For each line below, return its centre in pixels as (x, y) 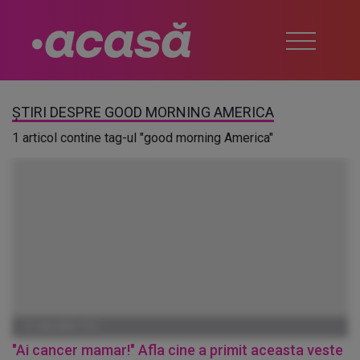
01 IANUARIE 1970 (61, 327)
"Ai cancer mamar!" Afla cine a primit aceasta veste (178, 350)
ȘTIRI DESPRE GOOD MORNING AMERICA (143, 112)
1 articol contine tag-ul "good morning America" (143, 138)
